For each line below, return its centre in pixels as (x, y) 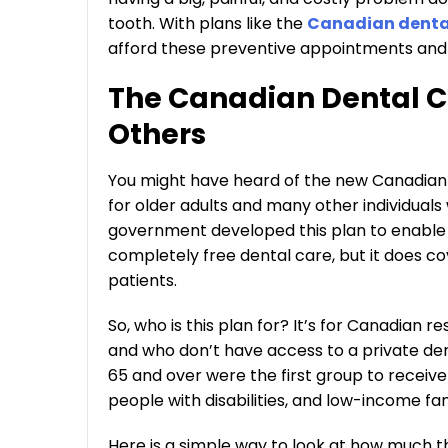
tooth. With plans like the (207, 23)
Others (157, 134)
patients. (142, 280)
